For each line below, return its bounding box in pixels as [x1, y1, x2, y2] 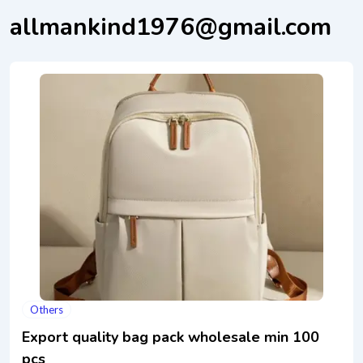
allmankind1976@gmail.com [10, 11, 331, 44]
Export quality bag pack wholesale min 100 [22, 327, 319, 347]
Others [30, 303, 63, 316]
